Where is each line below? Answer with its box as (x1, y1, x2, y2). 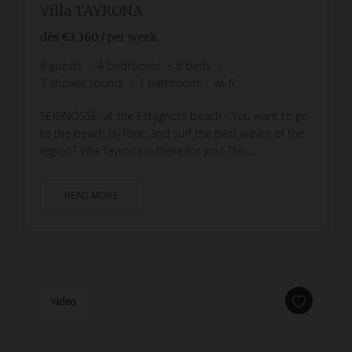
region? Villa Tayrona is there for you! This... (40, 142, 254, 158)
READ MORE (64, 188, 119, 202)
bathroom (148, 75, 200, 90)
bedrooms (107, 57, 161, 73)
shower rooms (49, 75, 123, 90)
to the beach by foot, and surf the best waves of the (40, 125, 304, 141)
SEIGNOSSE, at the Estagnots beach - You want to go (40, 108, 308, 123)
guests (49, 57, 82, 73)
